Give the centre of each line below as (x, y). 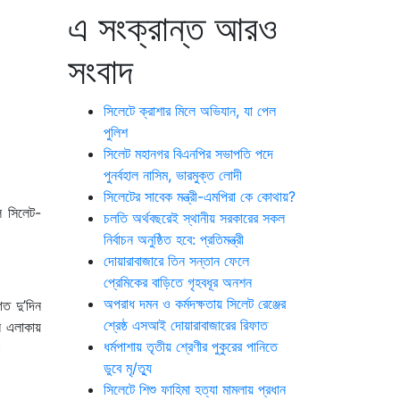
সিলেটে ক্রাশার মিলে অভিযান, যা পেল (190, 111)
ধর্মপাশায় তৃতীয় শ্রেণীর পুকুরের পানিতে (191, 346)
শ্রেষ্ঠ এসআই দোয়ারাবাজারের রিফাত (186, 325)
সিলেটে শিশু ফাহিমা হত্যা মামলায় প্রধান (195, 389)
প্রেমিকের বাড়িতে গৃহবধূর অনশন (178, 282)
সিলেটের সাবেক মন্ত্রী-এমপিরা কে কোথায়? (200, 196)
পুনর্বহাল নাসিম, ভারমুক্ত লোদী (173, 175)
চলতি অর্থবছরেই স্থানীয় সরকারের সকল (194, 218)
